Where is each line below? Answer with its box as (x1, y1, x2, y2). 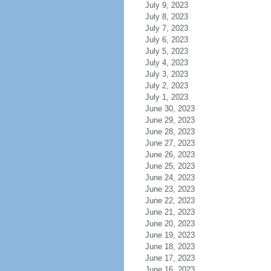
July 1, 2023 (145, 93, 188, 102)
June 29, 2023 (145, 116, 195, 125)
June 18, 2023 (145, 242, 195, 251)
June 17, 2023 (145, 253, 195, 263)
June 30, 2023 (145, 104, 195, 113)
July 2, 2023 (145, 81, 188, 90)
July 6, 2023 (145, 35, 188, 44)
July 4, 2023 (145, 58, 188, 67)
